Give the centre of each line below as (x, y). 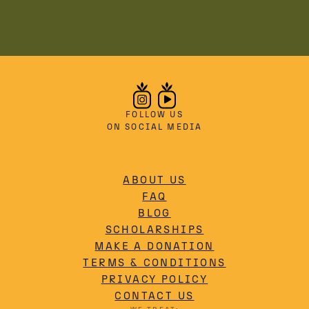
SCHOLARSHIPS (154, 229)
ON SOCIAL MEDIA (154, 127)
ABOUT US (154, 180)
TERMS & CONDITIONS (154, 262)
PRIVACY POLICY (154, 279)
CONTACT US (154, 296)
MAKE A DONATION (154, 246)
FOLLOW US (154, 114)
